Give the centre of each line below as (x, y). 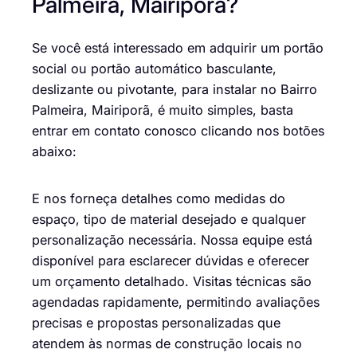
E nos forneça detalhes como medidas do (159, 198)
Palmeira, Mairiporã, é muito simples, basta (163, 110)
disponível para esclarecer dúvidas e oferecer (171, 260)
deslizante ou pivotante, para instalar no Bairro (175, 90)
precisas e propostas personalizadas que (156, 322)
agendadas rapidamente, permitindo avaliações (176, 302)
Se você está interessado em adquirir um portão (178, 48)
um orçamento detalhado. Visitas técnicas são (172, 281)
